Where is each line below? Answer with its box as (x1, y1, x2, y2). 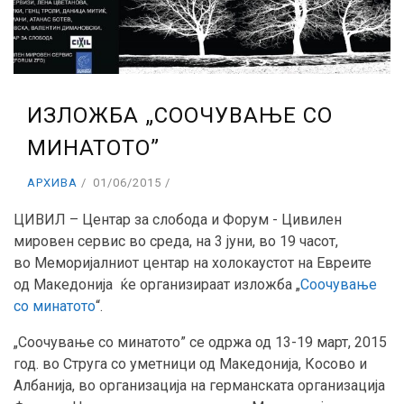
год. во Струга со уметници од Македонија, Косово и (14, 355, 367, 373)
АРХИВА (27, 176, 78, 190)
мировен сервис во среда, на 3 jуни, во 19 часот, (14, 233, 338, 251)
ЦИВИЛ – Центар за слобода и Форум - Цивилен (14, 211, 342, 229)
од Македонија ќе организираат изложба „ (14, 276, 300, 294)
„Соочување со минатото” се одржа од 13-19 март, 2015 (14, 334, 387, 352)
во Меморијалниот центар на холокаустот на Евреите (14, 254, 372, 272)
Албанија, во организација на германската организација (14, 377, 385, 395)
